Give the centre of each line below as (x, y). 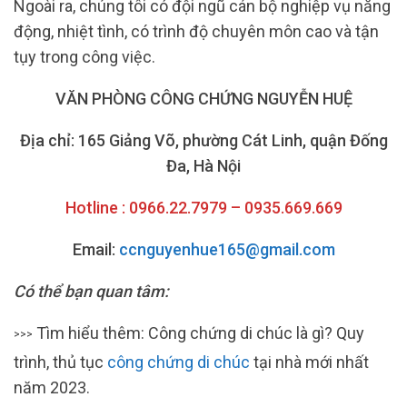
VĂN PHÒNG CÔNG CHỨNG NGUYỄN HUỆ (203, 99)
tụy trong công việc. (84, 57)
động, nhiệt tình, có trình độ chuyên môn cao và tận (196, 32)
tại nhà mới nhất (309, 362)
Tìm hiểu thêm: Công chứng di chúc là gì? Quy (199, 333)
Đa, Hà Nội (203, 166)
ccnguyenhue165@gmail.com (227, 250)
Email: (95, 250)
